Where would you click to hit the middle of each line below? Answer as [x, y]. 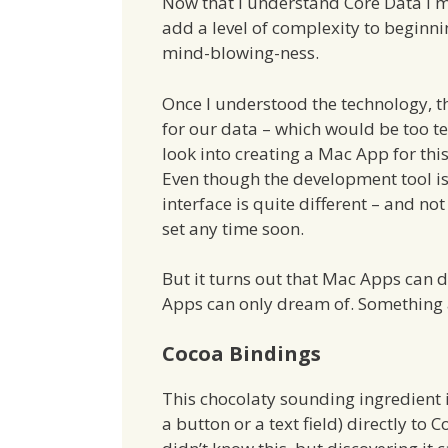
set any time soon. [233, 228]
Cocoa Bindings [241, 353]
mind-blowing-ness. [240, 53]
